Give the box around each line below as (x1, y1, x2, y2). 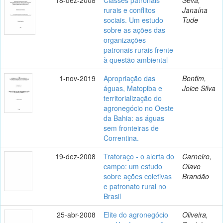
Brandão (182, 171, 209, 181)
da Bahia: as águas (104, 112, 164, 123)
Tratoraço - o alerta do (104, 151, 174, 161)
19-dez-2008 (55, 151, 96, 161)
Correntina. (104, 132, 139, 143)
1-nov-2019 (59, 73, 96, 83)
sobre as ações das (104, 24, 165, 35)
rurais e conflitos (104, 4, 155, 15)
